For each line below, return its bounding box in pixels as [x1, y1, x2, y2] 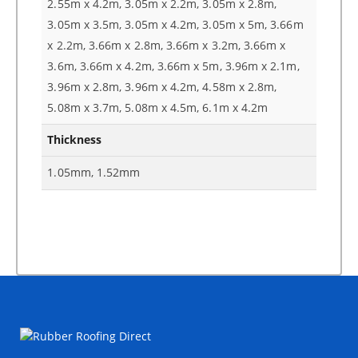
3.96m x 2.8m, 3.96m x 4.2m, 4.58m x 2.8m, [47, 78, 277, 94]
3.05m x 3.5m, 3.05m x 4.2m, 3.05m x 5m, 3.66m [47, 16, 304, 32]
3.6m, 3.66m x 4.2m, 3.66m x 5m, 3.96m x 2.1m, [47, 58, 300, 74]
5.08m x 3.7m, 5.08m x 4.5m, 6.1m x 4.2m [47, 99, 268, 115]
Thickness [47, 132, 102, 148]
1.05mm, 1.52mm [47, 165, 141, 181]
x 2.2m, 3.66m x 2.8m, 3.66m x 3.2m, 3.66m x [47, 37, 286, 53]
